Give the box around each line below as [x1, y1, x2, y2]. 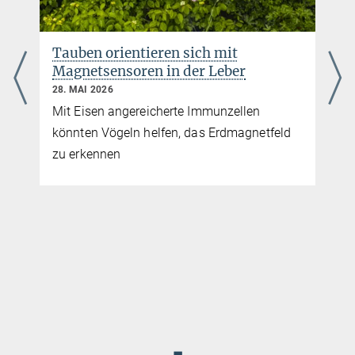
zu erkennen [52, 146, 121, 162]
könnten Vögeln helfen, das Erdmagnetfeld [52, 124, 292, 140]
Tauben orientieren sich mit [52, 44, 238, 62]
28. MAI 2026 [52, 83, 113, 95]
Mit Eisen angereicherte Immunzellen [52, 103, 261, 119]
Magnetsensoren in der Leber [52, 62, 246, 80]
